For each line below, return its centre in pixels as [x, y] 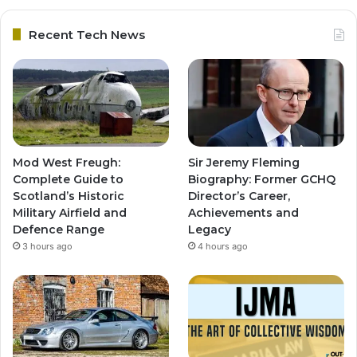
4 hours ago [223, 247]
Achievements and [244, 213]
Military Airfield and [70, 213]
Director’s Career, [239, 196]
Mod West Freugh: [67, 163]
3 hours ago [47, 247]
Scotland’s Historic [69, 196]
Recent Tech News [87, 34]
